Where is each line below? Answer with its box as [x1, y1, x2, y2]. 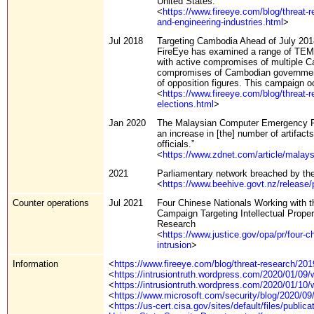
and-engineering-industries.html [157, 16, 283, 27]
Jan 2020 [109, 117, 146, 128]
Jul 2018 [109, 35, 143, 46]
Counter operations [13, 197, 89, 208]
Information [13, 258, 58, 269]
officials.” [157, 138, 194, 149]
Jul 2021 [109, 197, 143, 208]
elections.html [157, 98, 214, 109]
